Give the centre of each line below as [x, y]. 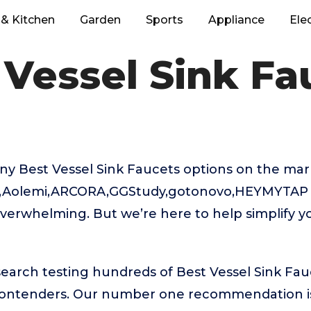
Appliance [236, 20]
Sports [165, 20]
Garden [100, 20]
